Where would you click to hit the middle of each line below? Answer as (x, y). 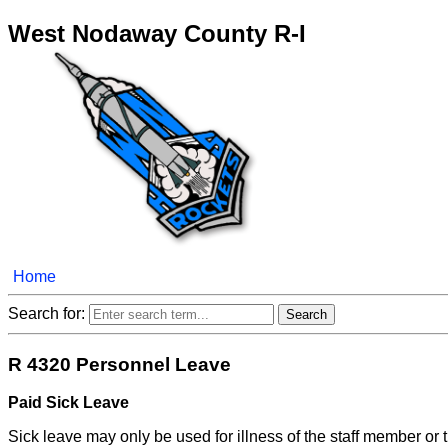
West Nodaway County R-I (157, 33)
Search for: (48, 313)
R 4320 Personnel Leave (119, 364)
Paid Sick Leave (68, 403)
